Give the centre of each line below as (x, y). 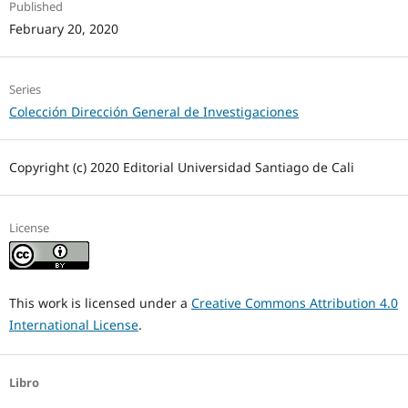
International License (73, 325)
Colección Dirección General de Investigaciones (153, 112)
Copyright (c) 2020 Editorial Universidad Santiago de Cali (181, 168)
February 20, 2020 (63, 29)
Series (25, 90)
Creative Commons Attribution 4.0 (294, 303)
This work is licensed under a (100, 303)
